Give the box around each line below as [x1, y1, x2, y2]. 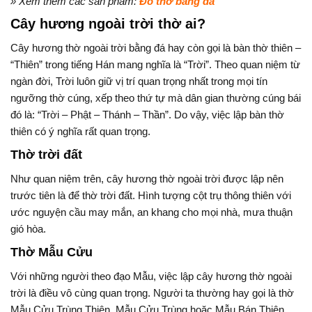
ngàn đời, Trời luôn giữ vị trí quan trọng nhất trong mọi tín [10, 75, 267, 88]
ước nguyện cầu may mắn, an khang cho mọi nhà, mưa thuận [10, 206, 292, 219]
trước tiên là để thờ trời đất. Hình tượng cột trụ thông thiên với [10, 189, 291, 202]
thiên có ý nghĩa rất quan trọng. [10, 125, 150, 138]
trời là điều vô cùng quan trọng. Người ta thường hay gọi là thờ [10, 287, 294, 299]
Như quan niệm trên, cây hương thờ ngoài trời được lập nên [10, 173, 283, 185]
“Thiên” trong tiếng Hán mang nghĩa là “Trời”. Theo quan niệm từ [10, 58, 300, 71]
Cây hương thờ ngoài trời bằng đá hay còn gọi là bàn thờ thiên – [10, 42, 301, 54]
